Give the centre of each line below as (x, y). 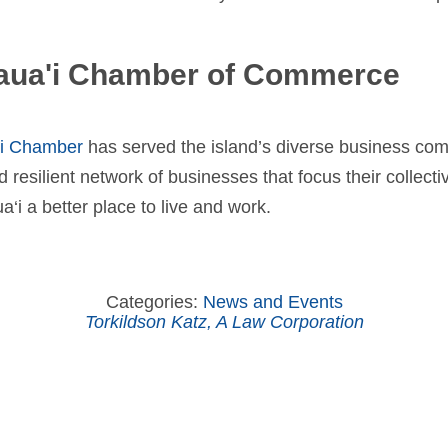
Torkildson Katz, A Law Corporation (224, 322)
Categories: (154, 302)
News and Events (272, 302)
